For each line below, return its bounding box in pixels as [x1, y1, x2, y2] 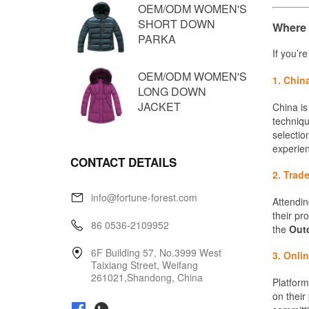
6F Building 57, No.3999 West [91, 246, 221, 259]
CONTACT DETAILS [70, 154, 177, 170]
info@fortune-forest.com [91, 190, 197, 204]
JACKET [138, 99, 181, 114]
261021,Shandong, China [91, 270, 203, 284]
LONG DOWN [138, 83, 206, 99]
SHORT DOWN [138, 16, 215, 32]
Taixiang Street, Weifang [91, 258, 198, 272]
